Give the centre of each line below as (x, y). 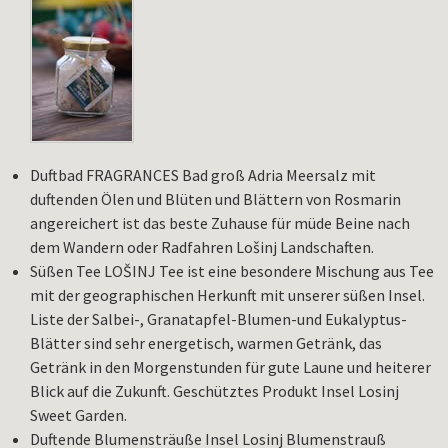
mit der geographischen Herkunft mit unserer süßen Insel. (227, 295)
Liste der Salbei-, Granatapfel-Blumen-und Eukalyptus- (218, 319)
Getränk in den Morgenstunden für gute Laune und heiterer (230, 367)
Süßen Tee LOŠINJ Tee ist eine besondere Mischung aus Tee (232, 271)
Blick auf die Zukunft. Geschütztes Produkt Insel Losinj (214, 391)
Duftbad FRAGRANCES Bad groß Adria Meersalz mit (203, 175)
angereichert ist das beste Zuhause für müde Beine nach (220, 223)
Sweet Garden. (78, 415)
